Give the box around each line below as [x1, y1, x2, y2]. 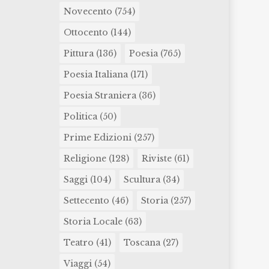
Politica [63, 111, 97, 122]
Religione [63, 153, 106, 164]
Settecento [63, 195, 109, 206]
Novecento [63, 6, 112, 17]
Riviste [141, 153, 172, 164]
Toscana [123, 237, 160, 248]
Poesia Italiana [63, 69, 128, 80]
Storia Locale [63, 216, 122, 227]
